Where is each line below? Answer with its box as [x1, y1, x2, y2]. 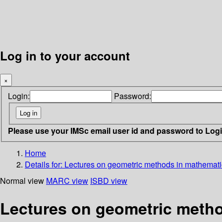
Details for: [25, 158, 64, 170]
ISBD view [90, 174, 127, 186]
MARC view [46, 174, 88, 186]
